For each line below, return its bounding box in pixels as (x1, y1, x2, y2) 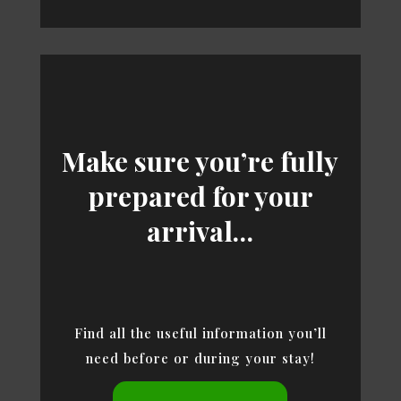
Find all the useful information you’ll (73, 323, 327, 342)
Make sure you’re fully (62, 142, 339, 179)
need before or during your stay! (85, 348, 315, 367)
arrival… (147, 212, 254, 249)
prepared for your (87, 177, 313, 214)
